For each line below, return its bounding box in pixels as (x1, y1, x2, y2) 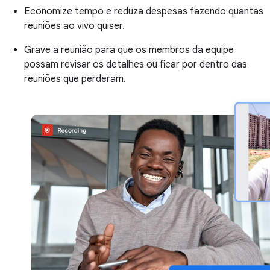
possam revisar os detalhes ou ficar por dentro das (24, 58, 247, 71)
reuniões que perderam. (24, 72, 126, 85)
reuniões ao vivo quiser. (24, 19, 125, 32)
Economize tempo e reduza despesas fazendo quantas (24, 5, 263, 17)
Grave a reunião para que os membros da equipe (24, 43, 234, 56)
